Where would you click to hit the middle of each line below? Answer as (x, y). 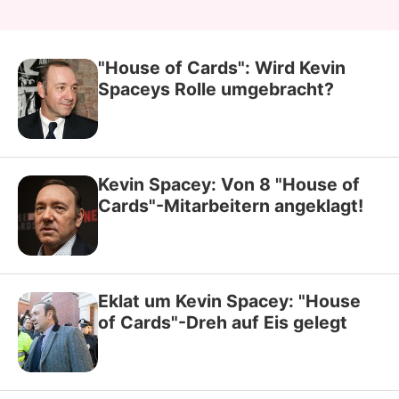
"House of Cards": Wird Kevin (222, 67)
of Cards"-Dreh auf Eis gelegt (223, 322)
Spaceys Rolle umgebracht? (216, 89)
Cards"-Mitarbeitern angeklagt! (231, 205)
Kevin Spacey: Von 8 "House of (229, 184)
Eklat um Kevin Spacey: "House (229, 301)
